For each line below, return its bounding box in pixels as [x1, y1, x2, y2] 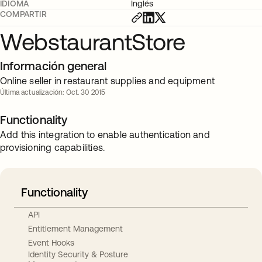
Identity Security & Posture [28, 250, 128, 259]
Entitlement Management [28, 223, 123, 233]
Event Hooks [28, 237, 74, 247]
